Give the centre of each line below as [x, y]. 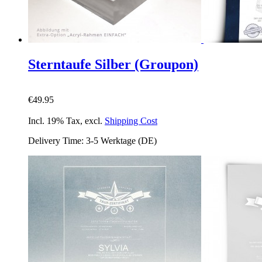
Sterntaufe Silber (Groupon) [113, 64]
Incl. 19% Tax [54, 120]
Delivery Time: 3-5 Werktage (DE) [92, 140]
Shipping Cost [131, 120]
